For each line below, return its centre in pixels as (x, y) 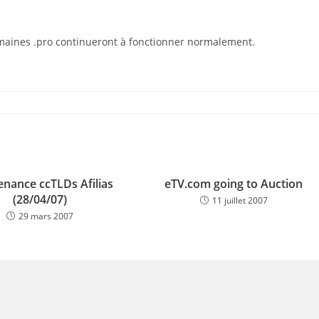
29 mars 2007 (46, 216)
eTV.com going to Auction (234, 184)
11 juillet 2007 (240, 200)
